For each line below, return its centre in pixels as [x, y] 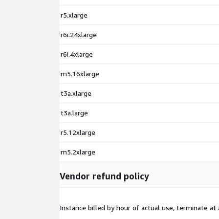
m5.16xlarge [80, 74]
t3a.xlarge [76, 93]
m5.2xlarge [78, 152]
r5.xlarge [74, 15]
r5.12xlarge [78, 132]
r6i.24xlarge [79, 35]
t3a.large [74, 113]
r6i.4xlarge [77, 54]
